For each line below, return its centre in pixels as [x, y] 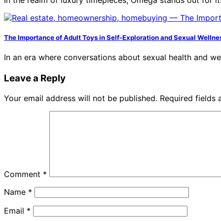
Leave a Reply [35, 78]
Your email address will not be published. [81, 98]
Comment [23, 174]
